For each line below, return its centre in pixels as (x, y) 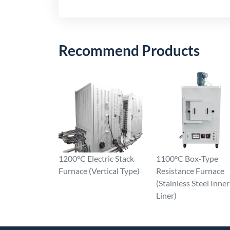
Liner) (166, 195)
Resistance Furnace (190, 171)
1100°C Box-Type (187, 158)
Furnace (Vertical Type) (99, 171)
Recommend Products (129, 50)
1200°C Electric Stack (96, 158)
